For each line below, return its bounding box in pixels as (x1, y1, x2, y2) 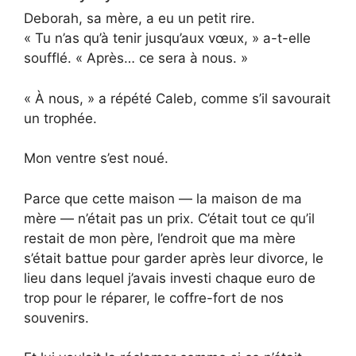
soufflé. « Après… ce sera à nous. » (24, 50, 248, 67)
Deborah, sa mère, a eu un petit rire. (24, 10, 255, 27)
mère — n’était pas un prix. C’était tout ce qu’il (24, 210, 315, 226)
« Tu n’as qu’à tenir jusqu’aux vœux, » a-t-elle (24, 30, 311, 47)
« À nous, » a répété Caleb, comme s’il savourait (24, 90, 331, 106)
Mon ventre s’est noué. (24, 150, 168, 167)
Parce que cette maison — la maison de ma (24, 190, 302, 207)
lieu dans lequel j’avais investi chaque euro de (24, 269, 315, 286)
